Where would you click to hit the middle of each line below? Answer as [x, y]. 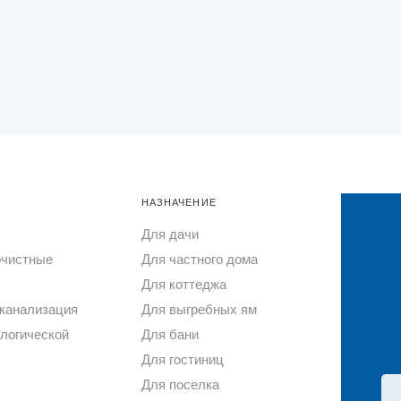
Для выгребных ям [199, 309]
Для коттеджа [183, 284]
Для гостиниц [182, 359]
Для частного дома [199, 259]
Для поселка [180, 384]
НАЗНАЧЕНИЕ [179, 202]
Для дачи [170, 234]
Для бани [170, 334]
